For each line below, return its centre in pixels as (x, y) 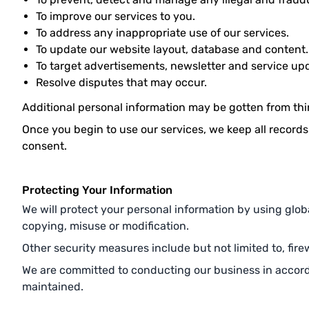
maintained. (53, 287)
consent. (44, 146)
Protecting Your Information (97, 190)
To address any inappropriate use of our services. (162, 33)
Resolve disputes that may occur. (121, 82)
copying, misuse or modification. (106, 226)
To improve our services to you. (116, 16)
